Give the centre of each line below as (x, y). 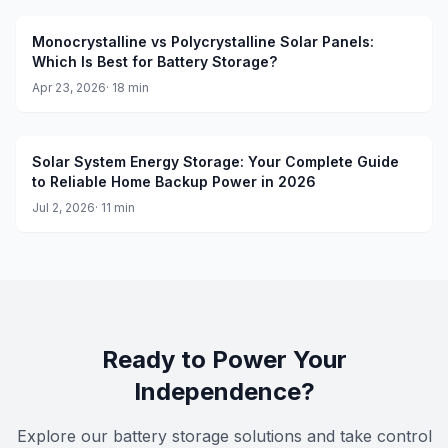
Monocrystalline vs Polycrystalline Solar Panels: (203, 41)
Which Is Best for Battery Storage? (154, 61)
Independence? (224, 391)
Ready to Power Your (224, 359)
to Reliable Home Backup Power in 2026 (174, 181)
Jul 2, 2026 (63, 207)
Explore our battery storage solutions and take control (224, 436)
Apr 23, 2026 (69, 87)
